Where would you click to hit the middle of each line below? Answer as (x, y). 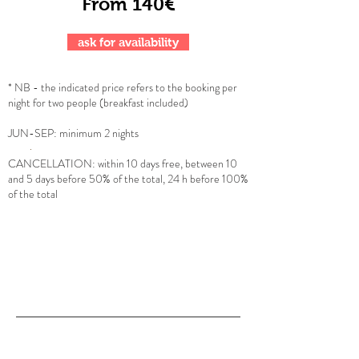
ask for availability (128, 42)
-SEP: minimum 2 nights (84, 133)
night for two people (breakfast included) (98, 103)
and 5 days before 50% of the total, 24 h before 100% (128, 179)
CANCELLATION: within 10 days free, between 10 (123, 163)
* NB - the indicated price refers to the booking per (123, 87)
